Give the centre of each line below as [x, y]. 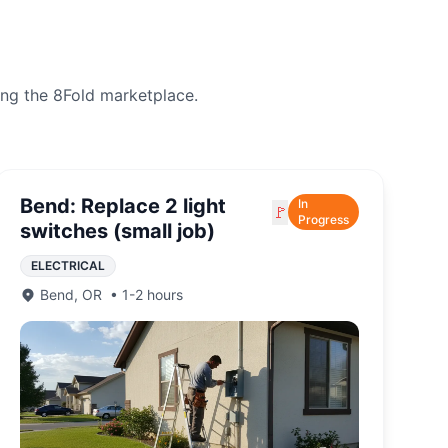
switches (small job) [117, 231]
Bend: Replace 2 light [122, 206]
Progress [323, 219]
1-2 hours [152, 294]
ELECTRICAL [67, 265]
